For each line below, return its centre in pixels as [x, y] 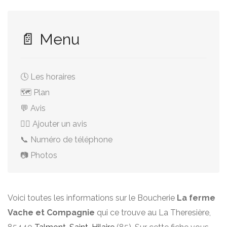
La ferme [196, 198]
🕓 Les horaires [48, 77]
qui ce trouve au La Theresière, [153, 213]
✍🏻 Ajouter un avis [54, 124]
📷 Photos [39, 155]
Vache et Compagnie [51, 213]
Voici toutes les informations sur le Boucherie [92, 198]
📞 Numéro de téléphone [66, 140]
